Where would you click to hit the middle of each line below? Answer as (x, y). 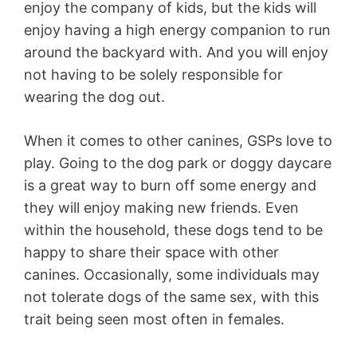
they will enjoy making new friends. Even (161, 208)
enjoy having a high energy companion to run (177, 30)
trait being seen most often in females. (154, 320)
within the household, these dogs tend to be (173, 230)
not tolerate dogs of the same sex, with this (171, 297)
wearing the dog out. (94, 97)
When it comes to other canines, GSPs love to (178, 141)
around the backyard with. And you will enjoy (176, 53)
